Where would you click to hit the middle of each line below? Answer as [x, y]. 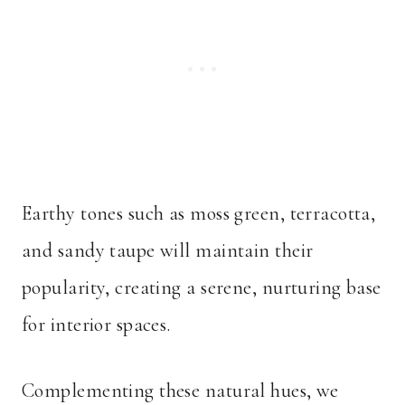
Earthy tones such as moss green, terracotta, [199, 214]
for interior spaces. [96, 325]
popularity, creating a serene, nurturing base [202, 288]
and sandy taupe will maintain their [168, 251]
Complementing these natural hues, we [180, 391]
